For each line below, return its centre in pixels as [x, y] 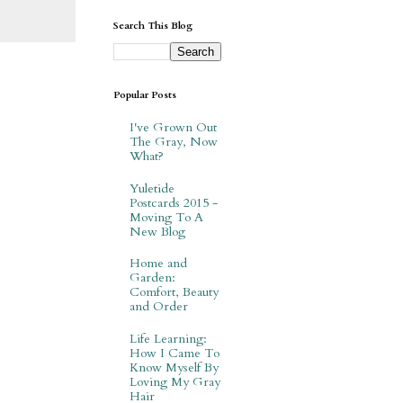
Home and [158, 264]
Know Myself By [174, 367]
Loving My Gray [175, 381]
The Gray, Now [173, 141]
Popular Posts [145, 95]
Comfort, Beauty [174, 292]
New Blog [157, 231]
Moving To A [166, 217]
